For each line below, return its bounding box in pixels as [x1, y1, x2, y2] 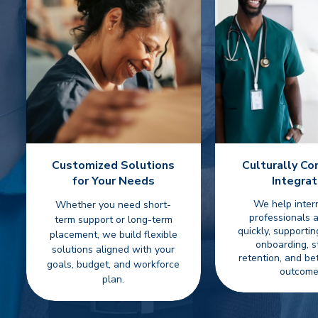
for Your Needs [72, 173, 155, 189]
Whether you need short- [55, 198, 172, 212]
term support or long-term [54, 213, 172, 226]
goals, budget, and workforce [47, 258, 180, 271]
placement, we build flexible [49, 228, 177, 241]
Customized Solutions [52, 158, 175, 173]
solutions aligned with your [52, 243, 175, 256]
